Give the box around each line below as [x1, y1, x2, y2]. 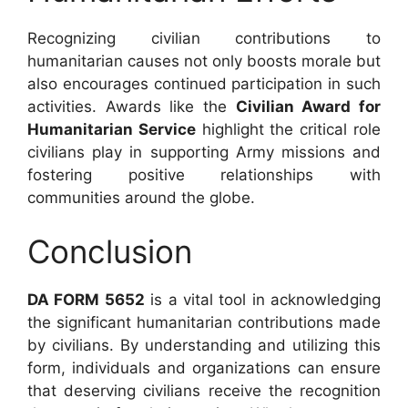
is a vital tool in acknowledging [144, 291, 381, 309]
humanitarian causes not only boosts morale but [27, 51, 381, 70]
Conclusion [27, 232, 192, 270]
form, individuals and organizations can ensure [27, 359, 381, 377]
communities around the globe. [27, 188, 255, 207]
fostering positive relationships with [27, 165, 381, 184]
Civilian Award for [235, 97, 382, 116]
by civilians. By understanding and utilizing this [27, 336, 381, 354]
